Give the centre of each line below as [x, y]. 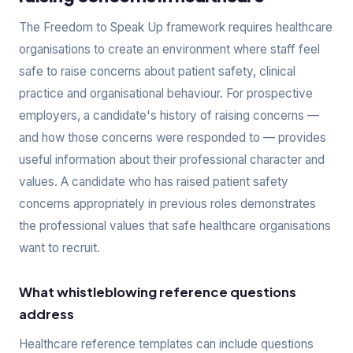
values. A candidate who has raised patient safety [154, 182]
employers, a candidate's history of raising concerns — [169, 115]
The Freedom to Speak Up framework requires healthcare [176, 27]
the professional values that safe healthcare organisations [175, 226]
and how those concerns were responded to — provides [173, 137]
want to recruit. [59, 248]
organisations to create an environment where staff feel [169, 49]
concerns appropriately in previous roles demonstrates [167, 204]
